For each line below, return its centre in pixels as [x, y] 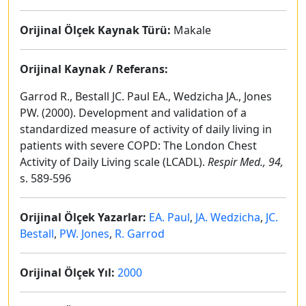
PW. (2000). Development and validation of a [133, 113]
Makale [191, 30]
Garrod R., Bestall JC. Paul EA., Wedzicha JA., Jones [146, 96]
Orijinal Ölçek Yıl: [67, 273]
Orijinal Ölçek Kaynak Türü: [95, 30]
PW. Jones [84, 234]
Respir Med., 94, [246, 162]
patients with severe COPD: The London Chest [138, 145]
